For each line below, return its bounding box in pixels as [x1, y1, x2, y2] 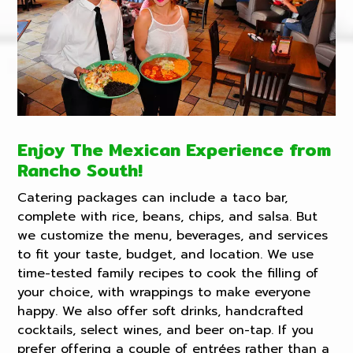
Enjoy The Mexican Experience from [17, 136, 332, 164]
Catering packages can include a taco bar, [17, 188, 288, 208]
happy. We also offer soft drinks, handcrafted [17, 302, 304, 321]
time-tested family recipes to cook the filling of [17, 264, 319, 284]
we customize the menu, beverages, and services [17, 226, 329, 246]
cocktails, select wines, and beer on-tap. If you [17, 321, 314, 340]
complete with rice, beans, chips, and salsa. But [17, 207, 318, 227]
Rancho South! [17, 157, 143, 184]
